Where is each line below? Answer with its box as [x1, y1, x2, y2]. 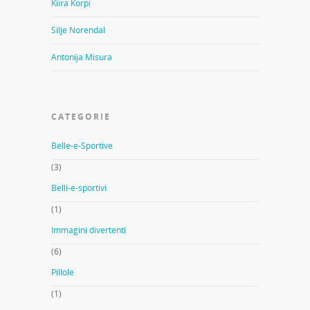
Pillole [51, 266, 74, 278]
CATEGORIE [51, 110, 111, 122]
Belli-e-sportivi [51, 181, 107, 194]
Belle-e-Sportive [51, 139, 113, 152]
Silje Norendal [51, 24, 105, 36]
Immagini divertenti [51, 224, 126, 236]
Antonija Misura [51, 51, 112, 63]
